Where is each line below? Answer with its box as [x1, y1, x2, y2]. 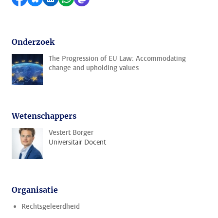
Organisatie [12, 185, 58, 195]
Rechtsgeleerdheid [21, 202, 80, 211]
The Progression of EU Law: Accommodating [49, 54, 186, 63]
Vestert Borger [49, 128, 93, 137]
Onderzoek [12, 37, 54, 47]
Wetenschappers [12, 111, 76, 121]
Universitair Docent [49, 138, 106, 147]
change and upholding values [49, 63, 139, 73]
